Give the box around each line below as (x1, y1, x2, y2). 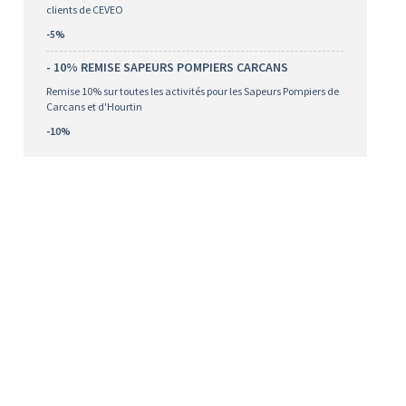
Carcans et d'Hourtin (45, 100, 144, 113)
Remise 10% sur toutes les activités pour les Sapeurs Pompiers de (45, 84, 339, 98)
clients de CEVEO (45, 3, 123, 16)
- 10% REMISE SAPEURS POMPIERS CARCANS (45, 59, 288, 75)
